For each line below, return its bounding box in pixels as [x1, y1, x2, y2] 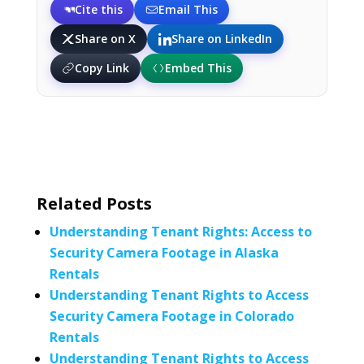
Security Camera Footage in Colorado [49, 307, 294, 325]
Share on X [74, 31, 136, 46]
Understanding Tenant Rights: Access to [49, 223, 312, 240]
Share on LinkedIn [171, 31, 272, 46]
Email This [158, 2, 218, 17]
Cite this [74, 2, 123, 17]
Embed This [164, 60, 232, 76]
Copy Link [74, 60, 129, 76]
